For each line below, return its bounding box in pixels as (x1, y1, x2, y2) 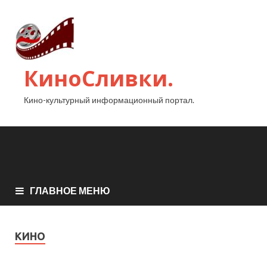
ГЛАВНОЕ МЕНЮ (30, 184, 110, 196)
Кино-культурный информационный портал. (24, 95, 194, 105)
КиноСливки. (24, 64, 173, 93)
